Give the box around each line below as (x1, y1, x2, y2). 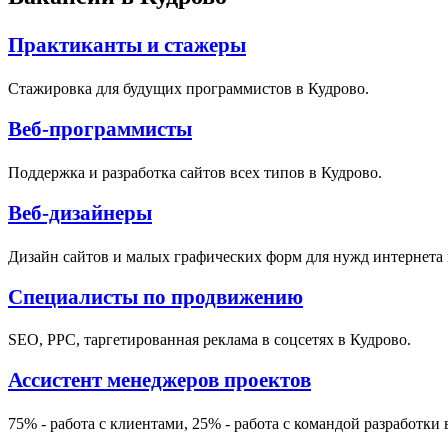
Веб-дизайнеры (8, 200, 152, 224)
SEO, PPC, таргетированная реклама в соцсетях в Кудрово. (8, 331, 411, 349)
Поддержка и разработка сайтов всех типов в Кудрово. (8, 163, 382, 181)
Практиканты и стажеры (8, 33, 246, 57)
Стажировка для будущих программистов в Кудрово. (8, 80, 369, 98)
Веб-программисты (8, 117, 192, 141)
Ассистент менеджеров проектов (8, 368, 311, 392)
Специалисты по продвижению (8, 284, 303, 308)
